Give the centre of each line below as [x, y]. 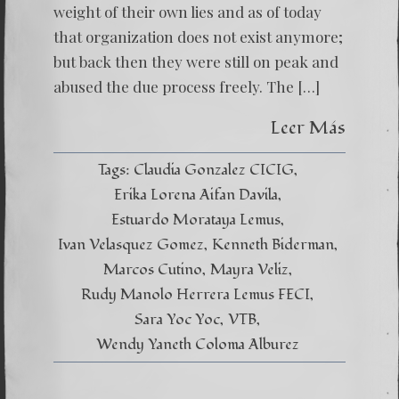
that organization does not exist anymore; [198, 37]
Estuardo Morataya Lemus [195, 220]
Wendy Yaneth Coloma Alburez [197, 344]
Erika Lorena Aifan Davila [195, 195]
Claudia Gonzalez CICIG [213, 170]
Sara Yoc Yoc [177, 319]
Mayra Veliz [249, 269]
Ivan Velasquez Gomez [130, 244]
